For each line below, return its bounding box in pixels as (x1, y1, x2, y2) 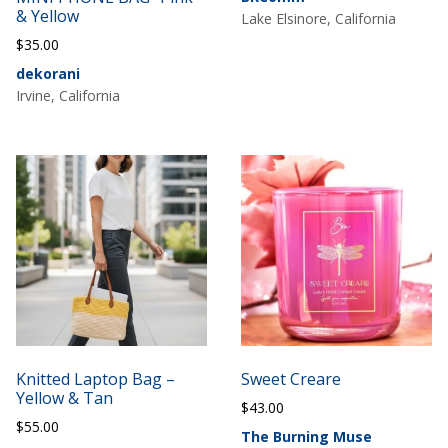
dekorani (16, 64, 81, 84)
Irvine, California (16, 86, 121, 106)
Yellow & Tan (16, 387, 114, 410)
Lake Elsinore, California (240, 9, 396, 29)
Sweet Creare (240, 368, 341, 391)
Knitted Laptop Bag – (16, 368, 176, 391)
